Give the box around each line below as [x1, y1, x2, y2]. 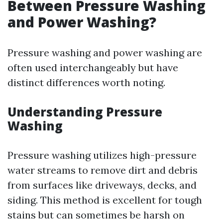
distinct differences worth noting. [7, 76, 165, 89]
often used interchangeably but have [7, 61, 178, 74]
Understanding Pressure [7, 104, 162, 120]
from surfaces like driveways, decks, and [7, 179, 197, 191]
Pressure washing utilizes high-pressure [7, 149, 197, 161]
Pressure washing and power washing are [7, 46, 202, 59]
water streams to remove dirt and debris [7, 164, 198, 176]
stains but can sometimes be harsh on [7, 209, 185, 221]
